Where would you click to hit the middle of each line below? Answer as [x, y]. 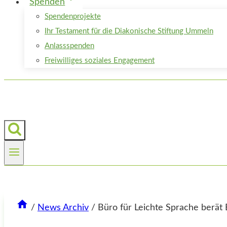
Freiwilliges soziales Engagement [100, 61]
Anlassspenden [69, 46]
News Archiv [63, 208]
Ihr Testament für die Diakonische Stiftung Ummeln [129, 31]
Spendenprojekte [73, 16]
